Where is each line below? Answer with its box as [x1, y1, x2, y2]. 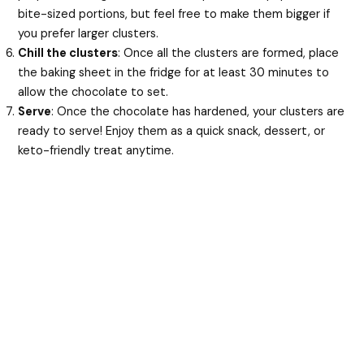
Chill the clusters [18, 45, 119, 61]
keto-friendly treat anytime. [18, 142, 175, 158]
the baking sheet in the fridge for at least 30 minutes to [18, 64, 330, 80]
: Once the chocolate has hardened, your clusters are [51, 103, 345, 119]
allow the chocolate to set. [18, 84, 169, 100]
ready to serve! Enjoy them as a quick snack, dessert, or [18, 123, 326, 139]
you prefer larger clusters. [18, 25, 159, 41]
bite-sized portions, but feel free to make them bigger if [18, 6, 331, 22]
